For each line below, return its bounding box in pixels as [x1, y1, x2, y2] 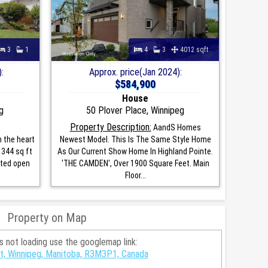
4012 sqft [178, 45, 214, 54]
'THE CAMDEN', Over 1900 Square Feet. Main [61, 158, 209, 168]
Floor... [124, 170, 146, 180]
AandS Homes [151, 122, 201, 132]
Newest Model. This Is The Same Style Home [59, 134, 211, 144]
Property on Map [7, 210, 87, 225]
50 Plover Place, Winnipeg [86, 104, 184, 116]
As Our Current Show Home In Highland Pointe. [57, 146, 213, 156]
